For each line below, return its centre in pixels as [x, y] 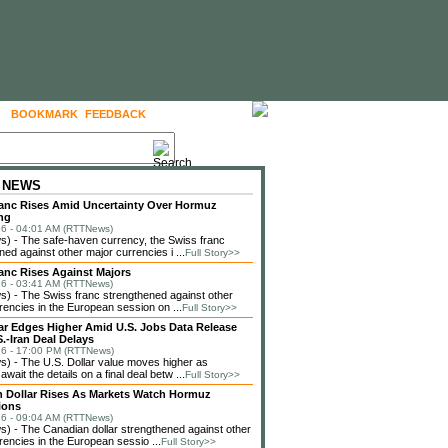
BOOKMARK [44, 114]
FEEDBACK [115, 114]
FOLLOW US [195, 114]
